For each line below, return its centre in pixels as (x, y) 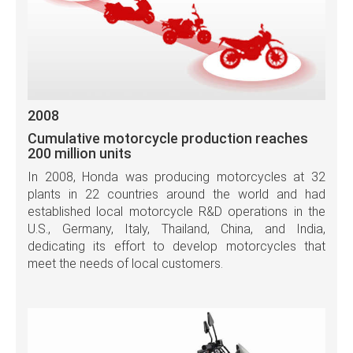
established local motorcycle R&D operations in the (176, 211)
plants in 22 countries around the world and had (176, 194)
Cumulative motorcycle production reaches (168, 138)
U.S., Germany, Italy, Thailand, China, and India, (176, 229)
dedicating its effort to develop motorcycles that (176, 246)
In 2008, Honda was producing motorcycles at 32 (176, 176)
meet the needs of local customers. (125, 263)
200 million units (80, 153)
